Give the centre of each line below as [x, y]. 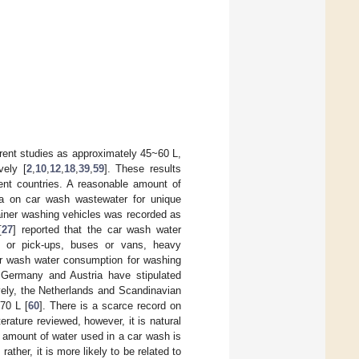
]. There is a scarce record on [110, 306]
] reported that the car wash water [97, 230]
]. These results [142, 169]
